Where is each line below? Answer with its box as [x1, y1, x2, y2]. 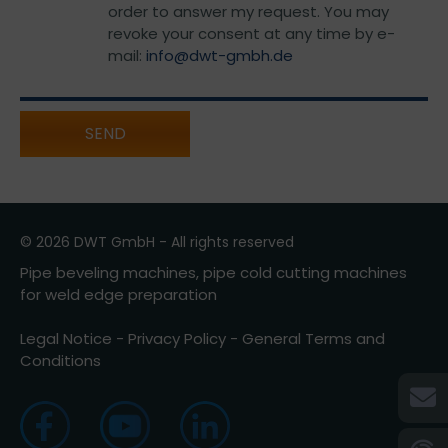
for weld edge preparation [20, 284, 217, 305]
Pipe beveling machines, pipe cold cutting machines [20, 262, 407, 283]
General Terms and [242, 328, 385, 349]
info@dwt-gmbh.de [145, 45, 293, 66]
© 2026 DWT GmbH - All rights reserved [20, 232, 294, 252]
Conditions [20, 350, 101, 371]
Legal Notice [20, 328, 112, 349]
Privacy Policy [128, 328, 226, 349]
